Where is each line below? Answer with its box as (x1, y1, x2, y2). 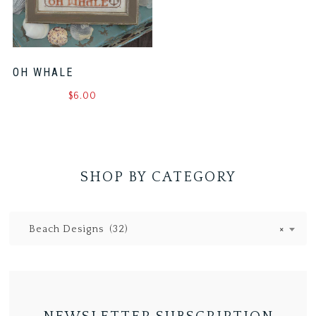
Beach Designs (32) (20, 223, 129, 235)
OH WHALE (13, 66, 74, 80)
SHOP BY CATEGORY (80, 169, 236, 185)
